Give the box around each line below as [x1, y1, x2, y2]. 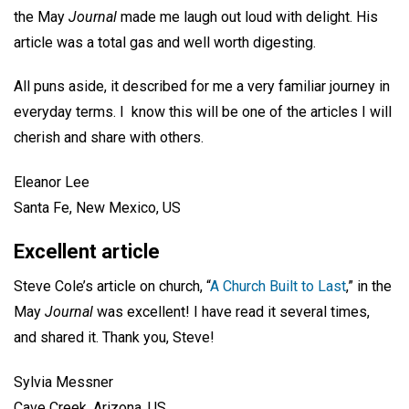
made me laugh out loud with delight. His [117, 7, 378, 26]
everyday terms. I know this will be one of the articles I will [14, 103, 392, 121]
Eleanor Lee [14, 173, 89, 192]
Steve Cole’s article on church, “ [14, 277, 210, 295]
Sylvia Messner [14, 372, 113, 391]
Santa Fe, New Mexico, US [14, 199, 181, 217]
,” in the [346, 277, 392, 295]
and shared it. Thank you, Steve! [14, 328, 215, 346]
